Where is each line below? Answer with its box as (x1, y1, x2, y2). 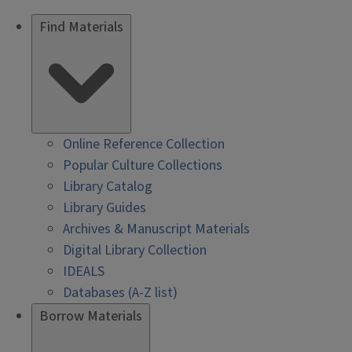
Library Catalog (63, 177, 152, 196)
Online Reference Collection (63, 134, 225, 154)
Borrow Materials (39, 306, 142, 326)
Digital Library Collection (63, 240, 207, 260)
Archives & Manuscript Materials (63, 219, 250, 239)
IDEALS (63, 262, 104, 281)
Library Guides (63, 198, 146, 218)
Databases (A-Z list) (63, 283, 178, 302)
